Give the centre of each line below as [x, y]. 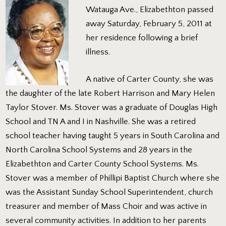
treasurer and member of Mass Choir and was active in [106, 206]
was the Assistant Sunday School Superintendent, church [109, 192]
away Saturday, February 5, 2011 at [149, 24]
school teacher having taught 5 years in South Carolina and [113, 135]
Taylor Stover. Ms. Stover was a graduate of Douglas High [112, 107]
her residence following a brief [142, 38]
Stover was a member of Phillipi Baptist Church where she [113, 178]
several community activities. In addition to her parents [106, 220]
